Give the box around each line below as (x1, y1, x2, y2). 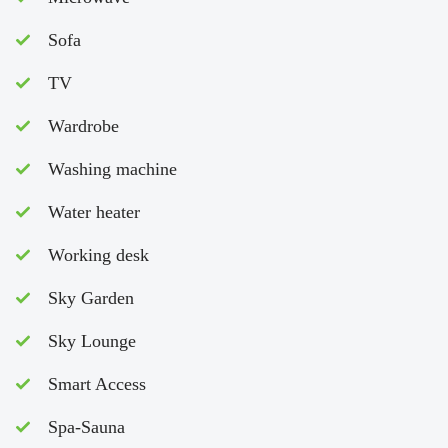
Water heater (48, 202, 140, 223)
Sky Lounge (48, 331, 136, 352)
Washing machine (48, 159, 177, 180)
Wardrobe (48, 116, 119, 137)
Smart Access (48, 374, 146, 395)
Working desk (48, 245, 149, 266)
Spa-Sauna (48, 417, 125, 438)
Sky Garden (48, 288, 134, 309)
